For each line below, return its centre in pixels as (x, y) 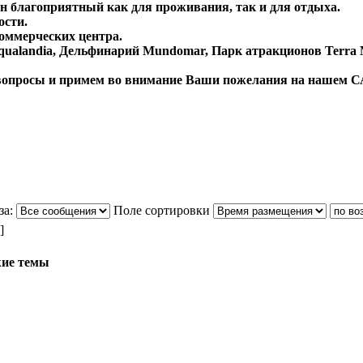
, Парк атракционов (265, 51)
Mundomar (174, 51)
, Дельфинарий (98, 51)
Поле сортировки (161, 210)
